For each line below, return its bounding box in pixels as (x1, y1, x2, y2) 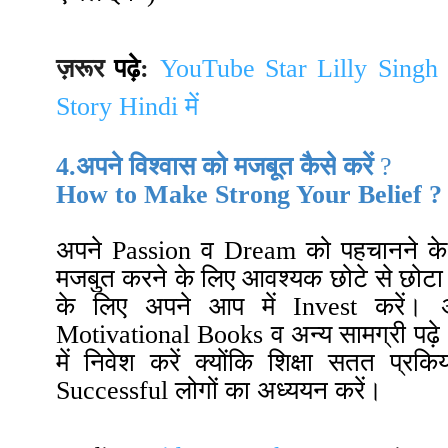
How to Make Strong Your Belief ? (56, 179, 442, 209)
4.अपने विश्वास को (56, 151, 234, 181)
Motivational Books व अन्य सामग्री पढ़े (56, 319, 440, 349)
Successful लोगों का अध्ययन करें (56, 375, 365, 405)
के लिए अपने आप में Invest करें (56, 291, 405, 321)
